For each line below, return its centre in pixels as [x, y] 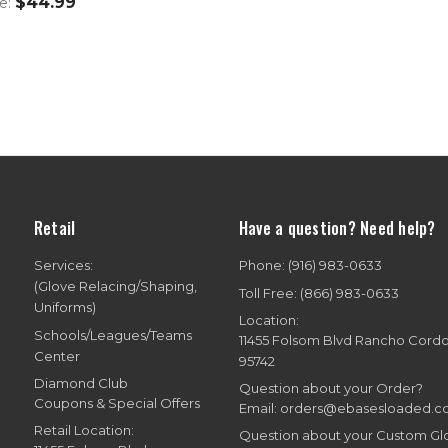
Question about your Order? [330, 387]
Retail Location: [83, 429]
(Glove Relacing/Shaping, [115, 285]
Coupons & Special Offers [116, 402]
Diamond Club [80, 382]
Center [56, 355]
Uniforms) [64, 306]
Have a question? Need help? [337, 227]
